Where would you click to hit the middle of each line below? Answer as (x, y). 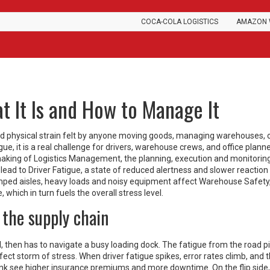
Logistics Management (77, 159)
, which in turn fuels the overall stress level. (83, 193)
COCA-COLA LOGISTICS (180, 22)
